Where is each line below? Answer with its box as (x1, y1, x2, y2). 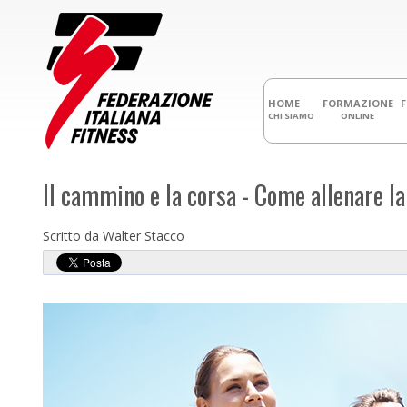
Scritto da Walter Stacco (43, 227, 184, 244)
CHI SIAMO (268, 109, 315, 122)
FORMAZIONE (322, 96, 393, 110)
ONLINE (341, 109, 375, 122)
